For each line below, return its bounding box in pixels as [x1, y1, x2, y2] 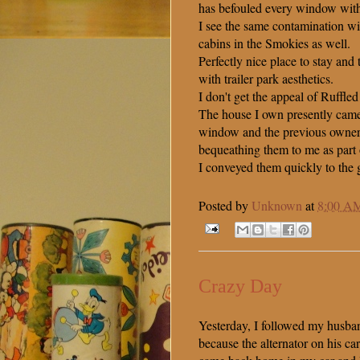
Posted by [198, 196, 252, 214]
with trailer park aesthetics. [198, 69, 333, 87]
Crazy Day [198, 275, 282, 297]
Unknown [252, 196, 302, 214]
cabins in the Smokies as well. [198, 34, 350, 51]
